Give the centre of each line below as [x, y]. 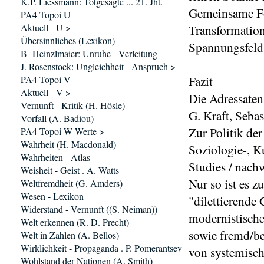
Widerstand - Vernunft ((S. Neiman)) [89, 209]
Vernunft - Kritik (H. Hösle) [73, 105]
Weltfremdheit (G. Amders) [72, 183]
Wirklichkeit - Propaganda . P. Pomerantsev [101, 248]
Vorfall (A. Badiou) [57, 118]
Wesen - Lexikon [52, 196]
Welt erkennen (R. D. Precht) [75, 222]
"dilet [202, 201]
